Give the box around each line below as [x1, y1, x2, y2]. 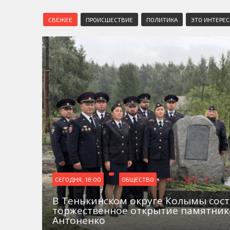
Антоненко [52, 214, 105, 227]
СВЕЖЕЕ [48, 16, 72, 24]
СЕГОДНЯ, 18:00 [55, 176, 101, 183]
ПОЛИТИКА [146, 16, 178, 24]
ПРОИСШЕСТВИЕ [86, 16, 133, 24]
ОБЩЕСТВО [122, 176, 154, 183]
